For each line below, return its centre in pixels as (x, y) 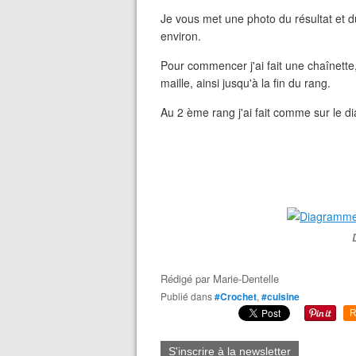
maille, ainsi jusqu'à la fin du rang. (246, 83)
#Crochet (236, 296)
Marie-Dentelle (246, 279)
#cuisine (281, 296)
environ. (181, 36)
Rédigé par (187, 279)
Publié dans (190, 296)
